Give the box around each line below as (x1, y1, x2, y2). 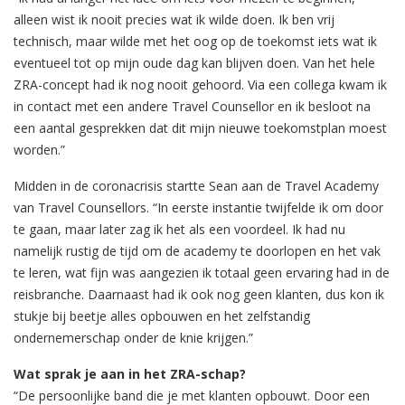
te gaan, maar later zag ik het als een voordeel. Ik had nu (14, 220, 345, 238)
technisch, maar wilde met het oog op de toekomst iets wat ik (14, 32, 377, 50)
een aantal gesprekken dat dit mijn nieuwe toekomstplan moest (14, 118, 387, 137)
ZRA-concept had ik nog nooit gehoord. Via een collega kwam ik (14, 75, 387, 93)
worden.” (14, 140, 65, 158)
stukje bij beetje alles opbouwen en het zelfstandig (14, 306, 310, 325)
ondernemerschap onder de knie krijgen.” (14, 328, 253, 346)
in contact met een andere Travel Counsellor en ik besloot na (14, 97, 371, 115)
